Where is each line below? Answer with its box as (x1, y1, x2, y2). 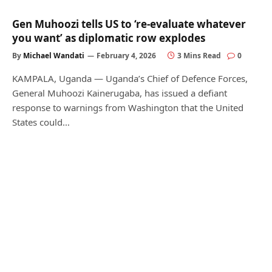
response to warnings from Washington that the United (12, 101, 243, 114)
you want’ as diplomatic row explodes (12, 31, 205, 45)
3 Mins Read (177, 50, 221, 61)
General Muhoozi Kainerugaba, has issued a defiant (12, 87, 227, 99)
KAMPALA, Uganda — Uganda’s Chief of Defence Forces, (12, 72, 248, 84)
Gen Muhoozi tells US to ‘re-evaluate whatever (12, 17, 246, 31)
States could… (12, 116, 70, 128)
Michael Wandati (23, 50, 84, 61)
